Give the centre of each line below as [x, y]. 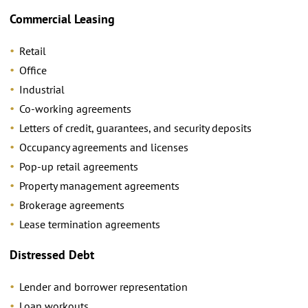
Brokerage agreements [72, 205]
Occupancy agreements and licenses [104, 147]
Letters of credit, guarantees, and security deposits [135, 128]
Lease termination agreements [90, 224]
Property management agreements [99, 185]
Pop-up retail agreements [79, 166]
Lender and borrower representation [103, 286]
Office [33, 70]
